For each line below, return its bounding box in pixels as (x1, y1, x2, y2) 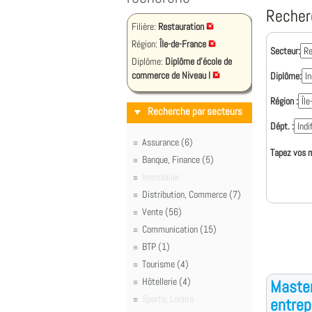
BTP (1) (142, 240, 170, 253)
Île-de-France (159, 38, 208, 50)
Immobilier (142, 171, 180, 183)
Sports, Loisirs (142, 292, 194, 305)
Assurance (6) (142, 136, 193, 148)
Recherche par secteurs (148, 104, 242, 118)
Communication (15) (142, 223, 217, 235)
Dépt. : (270, 120, 294, 132)
